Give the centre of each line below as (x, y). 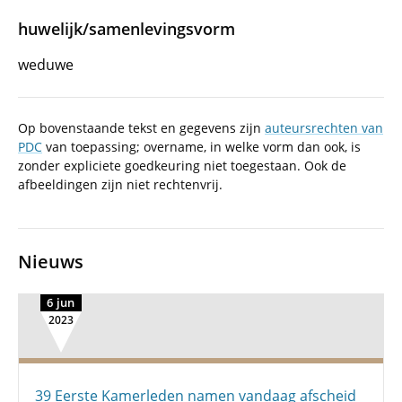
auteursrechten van (324, 128)
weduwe (46, 65)
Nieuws (51, 261)
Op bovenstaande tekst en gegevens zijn (141, 128)
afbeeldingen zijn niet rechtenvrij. (120, 184)
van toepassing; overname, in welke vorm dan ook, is (201, 147)
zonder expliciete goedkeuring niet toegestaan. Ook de (182, 166)
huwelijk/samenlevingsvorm (127, 29)
